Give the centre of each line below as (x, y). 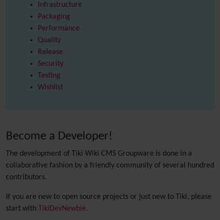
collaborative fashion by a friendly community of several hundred (110, 165)
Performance (59, 28)
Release (50, 52)
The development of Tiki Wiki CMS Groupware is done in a (99, 154)
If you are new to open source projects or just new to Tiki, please (109, 197)
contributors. (26, 177)
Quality (49, 40)
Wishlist (50, 87)
